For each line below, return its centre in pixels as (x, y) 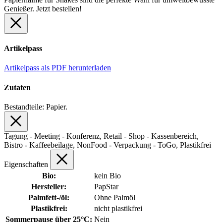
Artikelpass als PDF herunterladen (57, 68)
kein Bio (108, 175)
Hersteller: (49, 186)
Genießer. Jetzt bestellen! (43, 8)
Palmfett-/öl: (49, 197)
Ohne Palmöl (115, 197)
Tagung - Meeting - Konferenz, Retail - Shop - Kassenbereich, (101, 136)
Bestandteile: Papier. (36, 107)
